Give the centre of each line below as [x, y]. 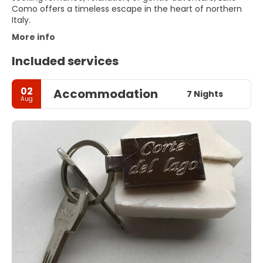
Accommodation [106, 94]
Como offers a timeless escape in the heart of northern [127, 9]
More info [33, 37]
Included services [65, 61]
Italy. [21, 20]
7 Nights [205, 94]
